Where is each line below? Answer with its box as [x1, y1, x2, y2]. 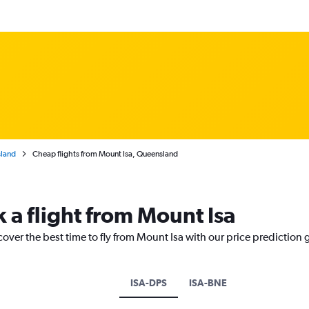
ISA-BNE [188, 277, 227, 288]
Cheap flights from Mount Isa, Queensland [32, 149, 178, 159]
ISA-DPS [130, 277, 167, 288]
